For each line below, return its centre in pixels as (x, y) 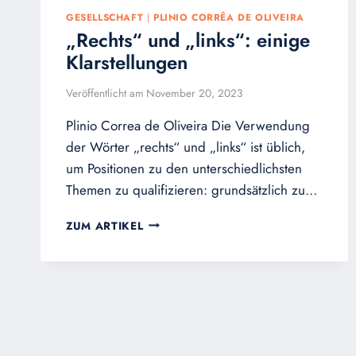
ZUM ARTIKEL (105, 225)
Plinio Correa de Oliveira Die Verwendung (188, 125)
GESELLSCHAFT (105, 17)
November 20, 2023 (195, 93)
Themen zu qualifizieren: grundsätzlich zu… (192, 190)
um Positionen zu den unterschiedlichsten (184, 168)
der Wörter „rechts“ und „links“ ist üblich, (186, 147)
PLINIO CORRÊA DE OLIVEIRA (228, 17)
